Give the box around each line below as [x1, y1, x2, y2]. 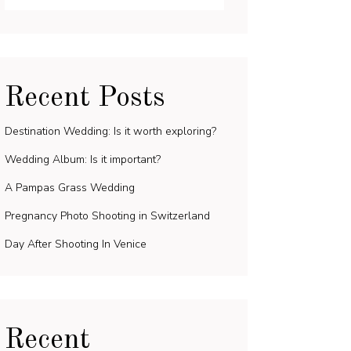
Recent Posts [5, 85, 165, 113]
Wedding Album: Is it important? [5, 152, 161, 167]
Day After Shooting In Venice [5, 237, 147, 251]
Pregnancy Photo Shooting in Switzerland [5, 208, 210, 223]
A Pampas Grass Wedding [5, 180, 135, 195]
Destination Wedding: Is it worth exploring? [5, 124, 216, 139]
